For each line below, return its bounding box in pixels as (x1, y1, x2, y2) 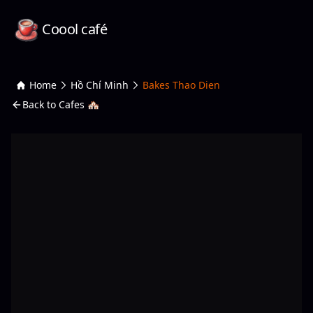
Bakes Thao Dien (143, 78, 220, 92)
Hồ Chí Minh (71, 78, 129, 92)
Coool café (42, 20, 107, 38)
